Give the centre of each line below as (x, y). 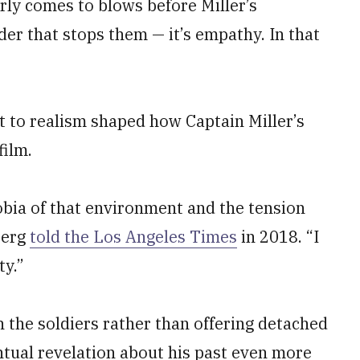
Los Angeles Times (165, 237)
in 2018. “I (278, 237)
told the (61, 237)
